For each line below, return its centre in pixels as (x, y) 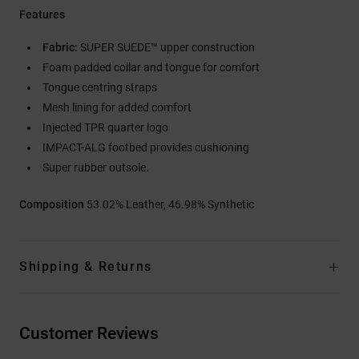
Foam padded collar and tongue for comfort (151, 67)
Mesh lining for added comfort (117, 107)
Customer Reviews (89, 333)
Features (42, 14)
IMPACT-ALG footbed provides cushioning (146, 147)
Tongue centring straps (100, 87)
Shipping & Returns (86, 266)
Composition (53, 204)
